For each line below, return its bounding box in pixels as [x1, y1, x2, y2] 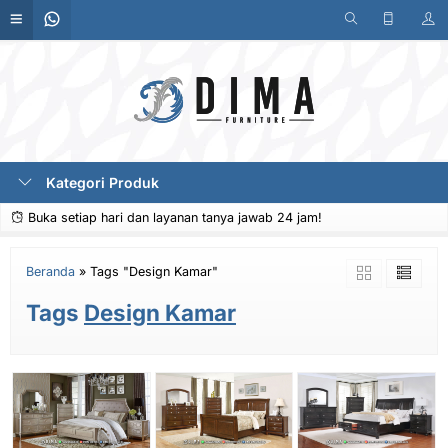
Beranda [26, 264, 75, 279]
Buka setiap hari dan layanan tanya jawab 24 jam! [24, 210, 322, 225]
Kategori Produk [42, 174, 159, 191]
